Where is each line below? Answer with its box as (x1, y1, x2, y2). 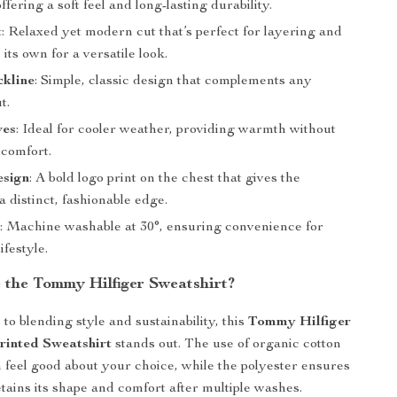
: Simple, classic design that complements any (35, 74, 313, 89)
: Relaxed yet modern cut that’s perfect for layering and (2, 26, 343, 40)
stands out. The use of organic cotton (112, 338, 342, 352)
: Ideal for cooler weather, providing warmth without (16, 123, 337, 137)
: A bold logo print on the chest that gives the (29, 172, 301, 186)
